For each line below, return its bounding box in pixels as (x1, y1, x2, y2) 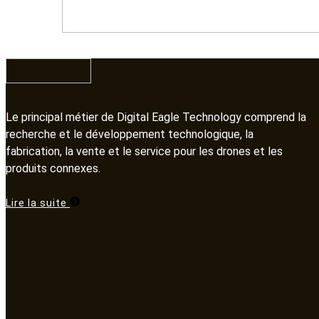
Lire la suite (6, 197, 70, 209)
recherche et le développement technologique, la (6, 127, 253, 142)
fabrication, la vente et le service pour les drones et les (6, 145, 283, 159)
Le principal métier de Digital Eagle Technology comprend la (6, 110, 306, 125)
